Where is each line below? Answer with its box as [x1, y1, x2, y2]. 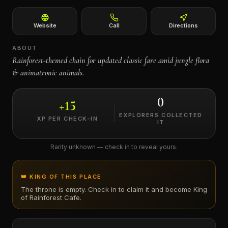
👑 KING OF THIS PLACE [21, 173, 102, 180]
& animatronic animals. [12, 68, 84, 78]
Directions [168, 22, 198, 29]
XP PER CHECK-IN [37, 115, 98, 122]
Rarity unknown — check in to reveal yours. [50, 143, 178, 151]
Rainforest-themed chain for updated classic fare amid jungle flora [12, 55, 209, 66]
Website [33, 22, 56, 29]
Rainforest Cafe [30, 193, 80, 202]
